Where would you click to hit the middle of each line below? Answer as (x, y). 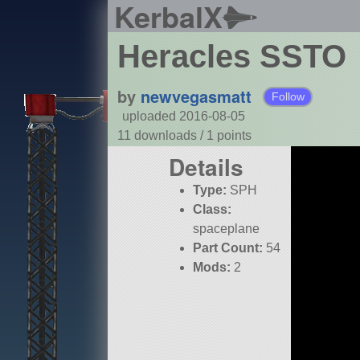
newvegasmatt (196, 96)
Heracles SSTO (231, 57)
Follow (288, 97)
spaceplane (227, 229)
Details (206, 167)
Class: (213, 210)
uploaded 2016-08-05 (183, 117)
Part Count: (228, 248)
